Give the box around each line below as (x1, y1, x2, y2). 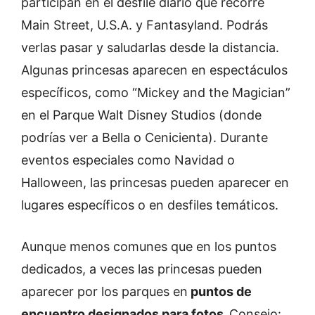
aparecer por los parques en (21, 284, 188, 300)
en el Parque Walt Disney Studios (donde (21, 108, 262, 123)
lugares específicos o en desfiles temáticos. (21, 198, 278, 213)
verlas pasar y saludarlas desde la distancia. (21, 40, 279, 56)
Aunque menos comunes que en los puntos (21, 239, 276, 255)
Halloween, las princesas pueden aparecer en (21, 175, 289, 191)
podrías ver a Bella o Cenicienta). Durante (21, 130, 268, 146)
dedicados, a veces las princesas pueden (21, 262, 262, 277)
